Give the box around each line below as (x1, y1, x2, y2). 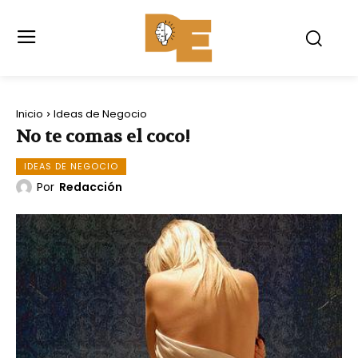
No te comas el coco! (16, 125, 190, 148)
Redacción (59, 178, 122, 195)
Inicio (16, 105, 43, 121)
